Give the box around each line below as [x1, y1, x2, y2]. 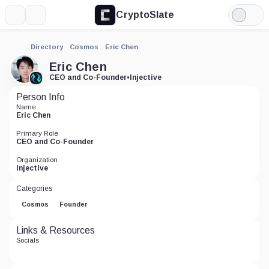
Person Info [16, 92, 65, 102]
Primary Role [16, 130, 58, 137]
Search [35, 14, 65, 24]
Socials [16, 237, 39, 244]
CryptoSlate [116, 9, 175, 20]
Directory [31, 43, 63, 50]
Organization [16, 156, 58, 163]
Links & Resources [16, 225, 95, 235]
